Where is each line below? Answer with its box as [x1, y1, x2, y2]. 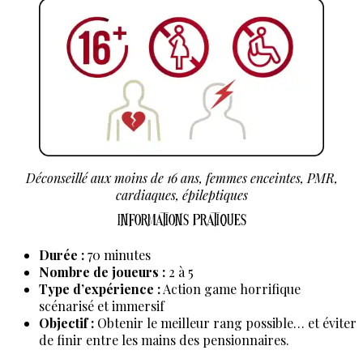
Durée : [39, 246, 84, 263]
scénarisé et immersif [39, 297, 164, 314]
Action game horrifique [160, 280, 301, 297]
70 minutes [84, 246, 151, 263]
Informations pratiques [117, 216, 246, 233]
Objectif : [39, 314, 94, 331]
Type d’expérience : [39, 280, 160, 297]
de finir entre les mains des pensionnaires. [39, 331, 289, 348]
